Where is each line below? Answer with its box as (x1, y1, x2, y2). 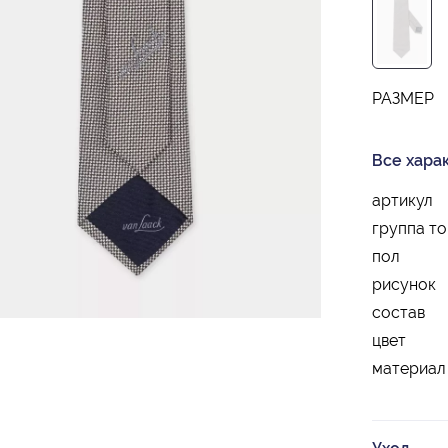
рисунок (372, 275, 436, 295)
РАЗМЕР (372, 89, 434, 109)
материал (372, 359, 446, 379)
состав (372, 303, 425, 323)
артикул (372, 191, 433, 211)
